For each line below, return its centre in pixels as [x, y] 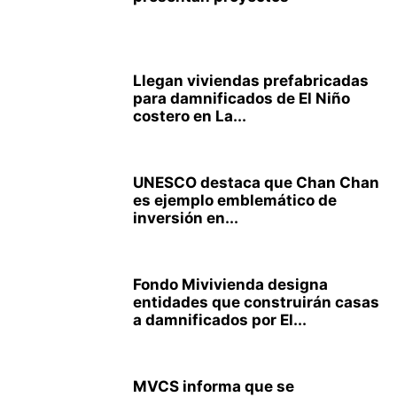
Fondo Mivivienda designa [230, 284]
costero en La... [190, 116]
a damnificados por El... [220, 320]
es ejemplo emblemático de [235, 200]
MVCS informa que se [214, 386]
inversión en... [186, 218]
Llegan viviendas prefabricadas [251, 81]
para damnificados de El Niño [241, 98]
